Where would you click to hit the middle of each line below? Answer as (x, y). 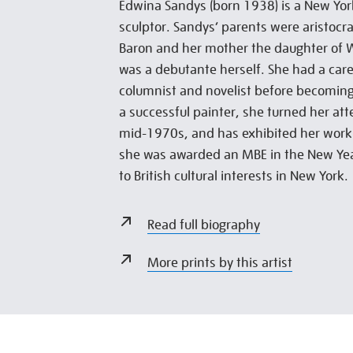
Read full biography (203, 225)
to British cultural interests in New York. (234, 176)
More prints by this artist (219, 263)
